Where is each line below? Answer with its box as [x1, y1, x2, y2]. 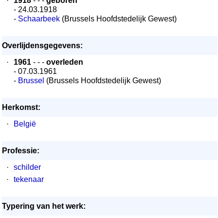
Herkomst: [2, 103, 40, 111]
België [14, 120, 36, 128]
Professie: [2, 146, 39, 155]
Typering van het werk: [2, 202, 86, 210]
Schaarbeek [18, 15, 60, 23]
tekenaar [14, 175, 44, 183]
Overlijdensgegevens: [2, 41, 83, 50]
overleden [46, 58, 83, 66]
